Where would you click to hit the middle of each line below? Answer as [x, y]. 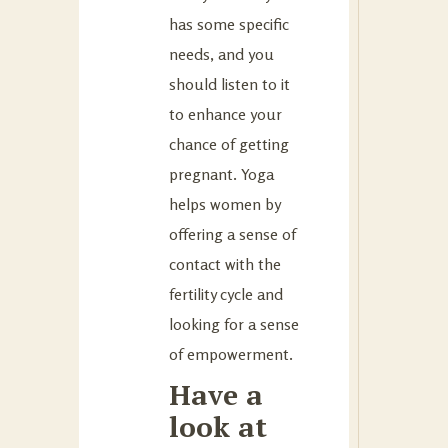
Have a [216, 394]
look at [218, 426]
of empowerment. [231, 353]
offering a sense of [232, 233]
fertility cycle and [226, 293]
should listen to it [229, 83]
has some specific [229, 23]
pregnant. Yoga [221, 173]
